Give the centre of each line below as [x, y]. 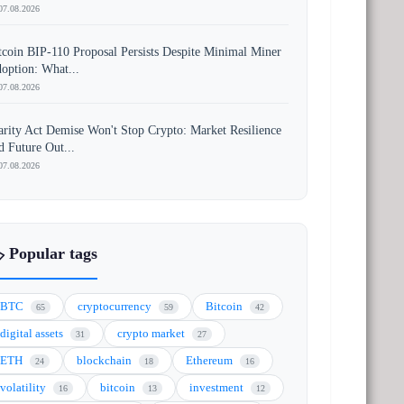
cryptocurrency [116, 306]
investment [218, 387]
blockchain [106, 360]
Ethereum [211, 360]
